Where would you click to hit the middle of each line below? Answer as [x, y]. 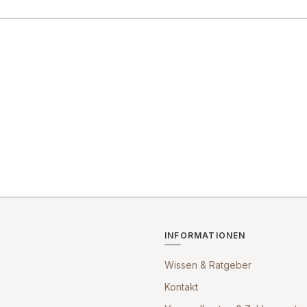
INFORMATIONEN [205, 235]
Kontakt [181, 287]
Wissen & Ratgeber [208, 265]
